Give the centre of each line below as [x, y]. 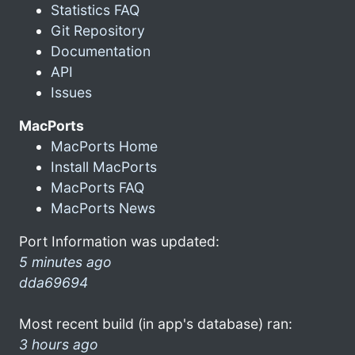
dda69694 [53, 282]
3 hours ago [59, 344]
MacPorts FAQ [97, 187]
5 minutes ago [65, 261]
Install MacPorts [104, 166]
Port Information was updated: [119, 241]
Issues [71, 92]
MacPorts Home [104, 146]
